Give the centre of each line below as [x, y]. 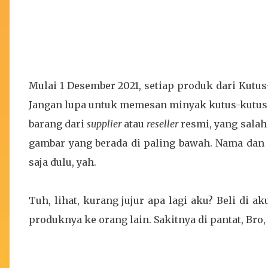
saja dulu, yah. [64, 162]
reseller [163, 124]
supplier [104, 124]
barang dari [58, 124]
